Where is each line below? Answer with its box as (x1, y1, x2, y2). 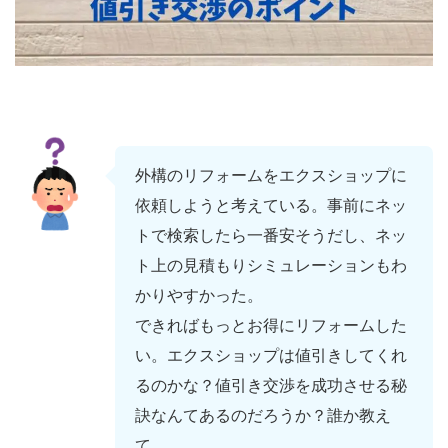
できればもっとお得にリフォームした (135, 317, 407, 335)
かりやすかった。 (135, 287, 263, 305)
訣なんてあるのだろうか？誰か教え (135, 407, 391, 425)
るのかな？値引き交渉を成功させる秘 (135, 377, 407, 395)
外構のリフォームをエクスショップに (135, 167, 407, 185)
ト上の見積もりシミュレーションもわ (135, 257, 407, 275)
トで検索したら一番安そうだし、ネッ (135, 227, 407, 245)
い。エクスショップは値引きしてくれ (135, 347, 407, 365)
